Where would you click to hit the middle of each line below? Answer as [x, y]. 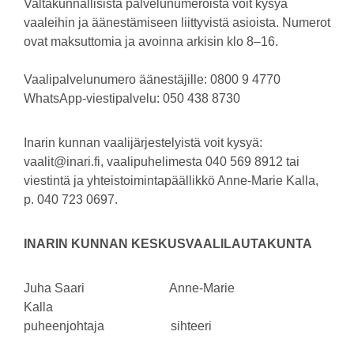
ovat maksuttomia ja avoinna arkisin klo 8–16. [151, 41]
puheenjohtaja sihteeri [118, 326]
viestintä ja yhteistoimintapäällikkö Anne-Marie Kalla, [171, 180]
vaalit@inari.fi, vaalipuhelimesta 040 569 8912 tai [162, 161]
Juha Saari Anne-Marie [129, 288]
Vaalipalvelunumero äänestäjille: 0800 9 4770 [152, 79]
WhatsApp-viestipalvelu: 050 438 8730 [132, 98]
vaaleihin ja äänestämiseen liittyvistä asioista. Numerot [177, 22]
